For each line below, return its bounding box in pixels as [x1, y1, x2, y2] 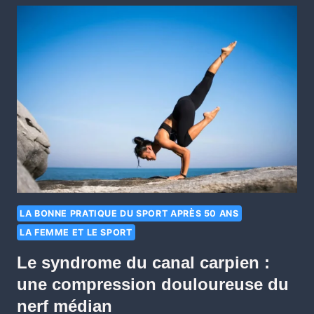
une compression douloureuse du [17, 275, 289, 294]
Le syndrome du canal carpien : [17, 253, 270, 273]
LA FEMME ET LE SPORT [20, 226, 132, 238]
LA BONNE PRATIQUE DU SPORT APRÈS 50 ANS [20, 207, 239, 219]
